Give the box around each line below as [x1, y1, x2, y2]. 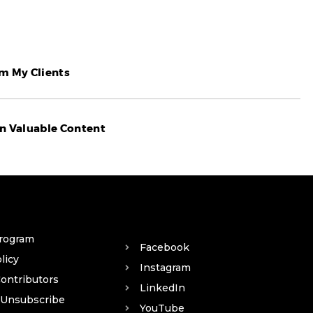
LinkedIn [140, 282, 186, 295]
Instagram [140, 261, 191, 275]
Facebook [140, 241, 190, 254]
